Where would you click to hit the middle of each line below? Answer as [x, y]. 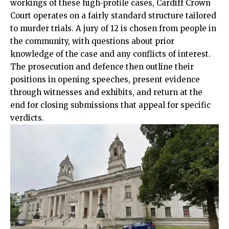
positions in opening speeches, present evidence [105, 80]
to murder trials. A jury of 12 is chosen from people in [113, 29]
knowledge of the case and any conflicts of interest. [110, 54]
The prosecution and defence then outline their [102, 67]
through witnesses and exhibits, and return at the [106, 93]
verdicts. [27, 118]
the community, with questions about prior [92, 41]
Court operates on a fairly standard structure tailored [113, 16]
